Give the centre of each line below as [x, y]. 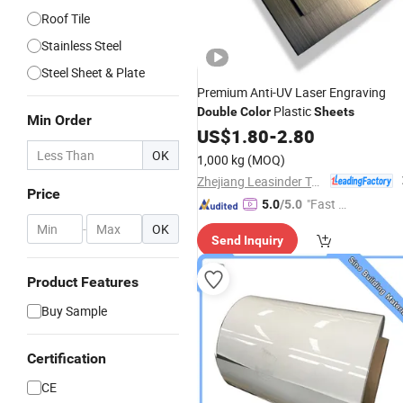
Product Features [83, 282]
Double [217, 112]
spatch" [327, 224]
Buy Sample [74, 311]
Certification [67, 358]
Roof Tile [66, 18]
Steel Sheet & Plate [93, 72]
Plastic [292, 111]
